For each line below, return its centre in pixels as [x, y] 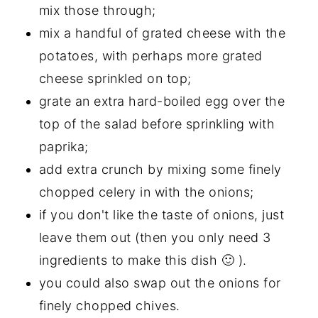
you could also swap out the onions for [160, 283]
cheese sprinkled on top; [115, 78]
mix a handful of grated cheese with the [162, 33]
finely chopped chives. [109, 305]
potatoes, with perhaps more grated [150, 55]
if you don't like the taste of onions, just [161, 214]
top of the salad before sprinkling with [157, 124]
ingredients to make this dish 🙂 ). [143, 260]
